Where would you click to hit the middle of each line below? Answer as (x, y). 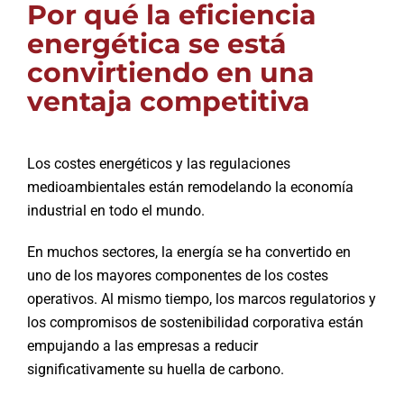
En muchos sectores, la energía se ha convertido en (188, 252)
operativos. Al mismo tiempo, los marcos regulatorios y (201, 298)
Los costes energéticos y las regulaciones (158, 163)
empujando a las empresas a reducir (142, 345)
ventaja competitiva (168, 101)
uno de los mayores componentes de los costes (177, 275)
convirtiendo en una (170, 72)
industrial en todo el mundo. (115, 210)
